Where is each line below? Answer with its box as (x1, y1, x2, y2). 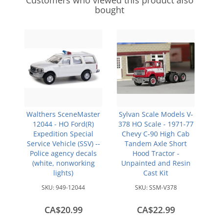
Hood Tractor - (132, 149, 179, 158)
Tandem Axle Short (125, 139, 187, 148)
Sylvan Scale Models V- (118, 109, 193, 119)
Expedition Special (33, 129, 93, 138)
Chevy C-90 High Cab (122, 129, 190, 138)
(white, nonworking (32, 158, 95, 168)
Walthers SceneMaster (26, 109, 100, 119)
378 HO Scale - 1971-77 (118, 119, 194, 129)
